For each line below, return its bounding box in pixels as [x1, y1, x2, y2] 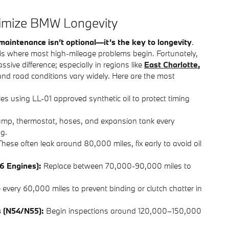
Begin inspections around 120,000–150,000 [44, 205, 201, 216]
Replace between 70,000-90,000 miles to [41, 160, 191, 171]
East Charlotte [144, 59, 198, 70]
